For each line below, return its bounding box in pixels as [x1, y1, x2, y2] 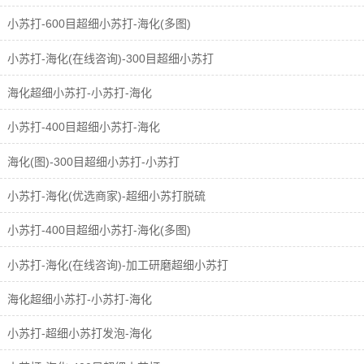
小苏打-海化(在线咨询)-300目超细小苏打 [4, 51, 214, 65]
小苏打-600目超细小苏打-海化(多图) [4, 17, 191, 31]
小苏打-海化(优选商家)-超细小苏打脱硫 [4, 188, 206, 202]
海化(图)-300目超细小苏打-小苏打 [4, 154, 180, 168]
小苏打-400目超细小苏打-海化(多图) [4, 223, 191, 237]
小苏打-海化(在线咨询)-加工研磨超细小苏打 [4, 258, 228, 271]
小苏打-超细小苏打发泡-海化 [4, 327, 152, 340]
